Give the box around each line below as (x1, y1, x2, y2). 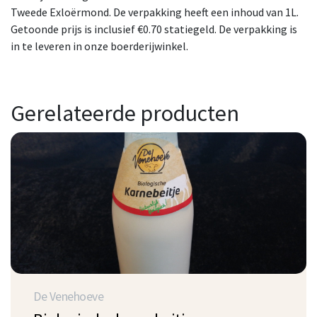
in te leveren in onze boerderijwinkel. (11, 38, 188, 53)
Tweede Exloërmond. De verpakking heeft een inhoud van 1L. (11, 4, 299, 19)
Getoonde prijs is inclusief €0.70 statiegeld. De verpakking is (11, 21, 297, 36)
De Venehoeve (33, 288, 103, 304)
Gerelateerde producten (11, 98, 239, 127)
